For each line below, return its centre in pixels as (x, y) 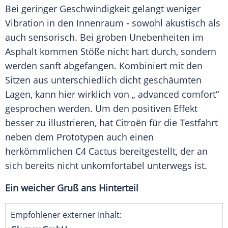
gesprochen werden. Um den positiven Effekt (101, 109)
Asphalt (21, 52)
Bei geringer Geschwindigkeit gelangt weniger (103, 9)
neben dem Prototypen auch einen (79, 137)
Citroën (131, 123)
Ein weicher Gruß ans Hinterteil (72, 188)
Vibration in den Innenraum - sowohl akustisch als (113, 23)
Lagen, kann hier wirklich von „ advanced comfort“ (112, 94)
